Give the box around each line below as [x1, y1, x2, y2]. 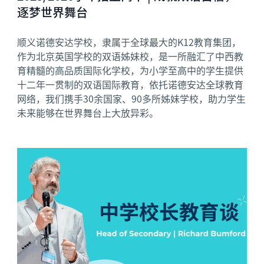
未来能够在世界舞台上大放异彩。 [17, 105, 159, 120]
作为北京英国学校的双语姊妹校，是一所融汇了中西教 [17, 49, 244, 64]
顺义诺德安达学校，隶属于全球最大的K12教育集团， [17, 35, 242, 49]
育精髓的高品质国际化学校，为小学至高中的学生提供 [17, 63, 244, 78]
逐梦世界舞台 [17, 4, 88, 21]
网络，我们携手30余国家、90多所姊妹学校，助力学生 [17, 91, 246, 106]
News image [16, 147, 70, 160]
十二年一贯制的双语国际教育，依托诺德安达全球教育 [17, 77, 244, 92]
